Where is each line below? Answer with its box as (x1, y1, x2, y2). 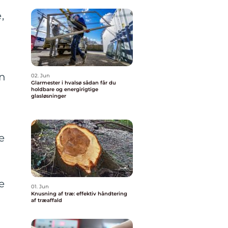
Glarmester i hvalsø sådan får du (31, 79, 83, 86)
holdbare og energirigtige (31, 86, 98, 93)
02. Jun (31, 72, 50, 79)
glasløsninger (31, 93, 66, 99)
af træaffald (31, 197, 62, 204)
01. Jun (31, 183, 49, 190)
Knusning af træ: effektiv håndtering (31, 190, 127, 197)
